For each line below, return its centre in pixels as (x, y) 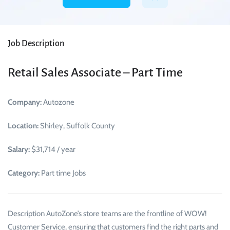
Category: (24, 173)
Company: (25, 102)
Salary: (19, 150)
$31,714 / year (53, 150)
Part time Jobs (63, 173)
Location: (23, 126)
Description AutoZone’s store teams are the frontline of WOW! (107, 214)
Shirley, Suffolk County (77, 126)
